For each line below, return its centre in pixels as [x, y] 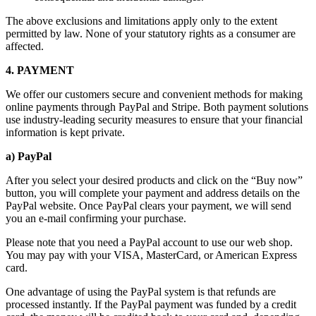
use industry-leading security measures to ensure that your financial [154, 120]
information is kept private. [65, 133]
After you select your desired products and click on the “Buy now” [154, 181]
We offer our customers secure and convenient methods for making [154, 95]
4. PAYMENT [40, 71]
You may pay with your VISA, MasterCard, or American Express [151, 255]
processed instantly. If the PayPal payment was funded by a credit [151, 305]
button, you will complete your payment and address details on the [153, 193]
